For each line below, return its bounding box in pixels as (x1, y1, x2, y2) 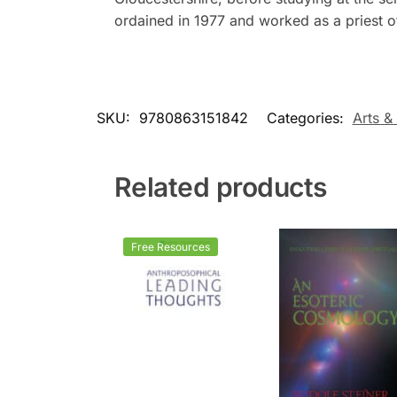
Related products (113, 170, 327, 203)
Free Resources (130, 239, 210, 253)
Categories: (266, 108, 348, 127)
